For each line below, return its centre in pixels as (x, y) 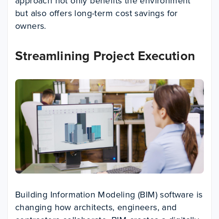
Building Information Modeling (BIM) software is (109, 195)
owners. (31, 26)
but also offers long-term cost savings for (97, 13)
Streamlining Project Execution (105, 56)
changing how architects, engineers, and (96, 207)
